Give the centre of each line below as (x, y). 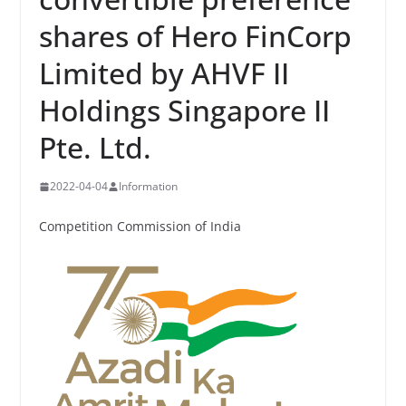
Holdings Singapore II (184, 110)
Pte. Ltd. (95, 147)
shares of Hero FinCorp (195, 36)
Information (148, 186)
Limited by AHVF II (164, 73)
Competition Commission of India (140, 226)
